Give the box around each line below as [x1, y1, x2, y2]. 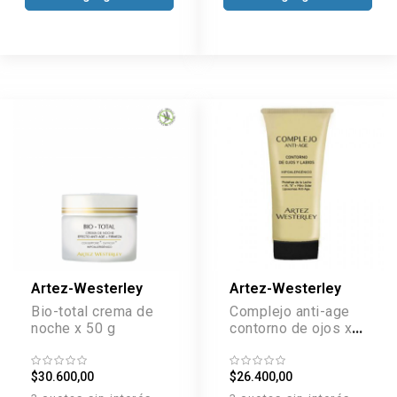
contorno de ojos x [230, 320, 352, 338]
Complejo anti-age [230, 303, 350, 321]
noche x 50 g [31, 320, 115, 338]
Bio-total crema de [31, 303, 153, 321]
